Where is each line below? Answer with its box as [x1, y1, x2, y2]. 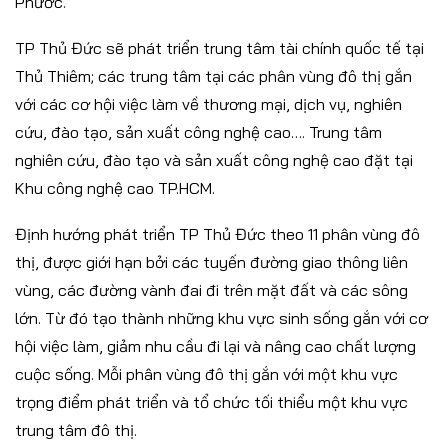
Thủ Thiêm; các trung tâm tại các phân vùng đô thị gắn [15, 66, 412, 87]
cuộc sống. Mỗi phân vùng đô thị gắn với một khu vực [15, 364, 398, 385]
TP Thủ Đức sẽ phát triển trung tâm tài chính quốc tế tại [15, 38, 424, 59]
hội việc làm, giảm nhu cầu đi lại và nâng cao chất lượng [15, 336, 416, 357]
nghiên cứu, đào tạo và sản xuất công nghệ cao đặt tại [15, 150, 413, 171]
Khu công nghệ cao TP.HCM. [15, 178, 215, 199]
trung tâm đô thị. [15, 420, 137, 441]
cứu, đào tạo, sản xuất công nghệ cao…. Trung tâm [15, 122, 382, 143]
